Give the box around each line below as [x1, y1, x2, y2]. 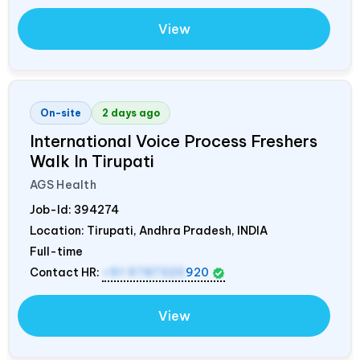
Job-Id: [30, 202, 74, 218]
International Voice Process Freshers [30, 131, 317, 152]
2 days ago [102, 107, 160, 120]
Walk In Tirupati [30, 151, 154, 172]
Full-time [30, 244, 83, 260]
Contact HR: [30, 265, 102, 280]
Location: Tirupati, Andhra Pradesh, [30, 223, 237, 239]
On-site [40, 107, 81, 120]
